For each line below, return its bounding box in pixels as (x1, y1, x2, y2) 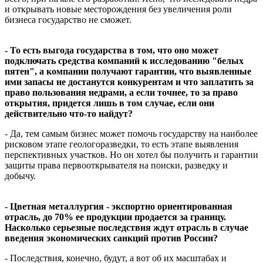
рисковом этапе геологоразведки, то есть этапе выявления (5, 139, 238, 149)
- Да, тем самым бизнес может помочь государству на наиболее (5, 128, 258, 139)
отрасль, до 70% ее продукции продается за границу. (5, 211, 226, 222)
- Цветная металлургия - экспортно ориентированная (5, 201, 232, 211)
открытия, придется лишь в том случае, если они (5, 97, 214, 108)
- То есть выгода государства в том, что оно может (5, 45, 218, 55)
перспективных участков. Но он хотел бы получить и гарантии (5, 149, 258, 160)
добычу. (5, 170, 36, 181)
